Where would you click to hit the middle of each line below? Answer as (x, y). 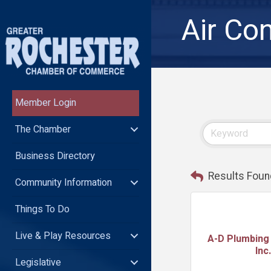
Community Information (64, 182)
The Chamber (43, 129)
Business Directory (55, 156)
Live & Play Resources (63, 236)
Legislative (38, 262)
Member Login (46, 103)
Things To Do (42, 209)
